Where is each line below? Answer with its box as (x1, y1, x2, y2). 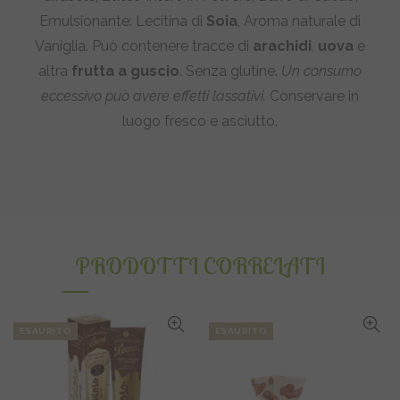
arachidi (253, 37, 312, 54)
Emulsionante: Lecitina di (39, 12, 206, 29)
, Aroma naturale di (237, 12, 361, 29)
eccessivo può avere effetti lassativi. (41, 87, 266, 104)
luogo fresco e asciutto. (122, 112, 278, 129)
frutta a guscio (71, 62, 179, 79)
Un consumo (281, 62, 362, 79)
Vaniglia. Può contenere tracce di (35, 37, 253, 54)
